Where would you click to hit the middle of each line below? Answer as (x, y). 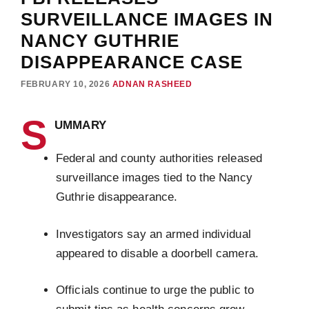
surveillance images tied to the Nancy (154, 178)
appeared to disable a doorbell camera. (157, 253)
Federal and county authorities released (159, 159)
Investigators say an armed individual (153, 234)
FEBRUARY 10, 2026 (66, 84)
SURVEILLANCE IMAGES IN (147, 19)
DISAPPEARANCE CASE (132, 62)
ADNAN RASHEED (152, 84)
